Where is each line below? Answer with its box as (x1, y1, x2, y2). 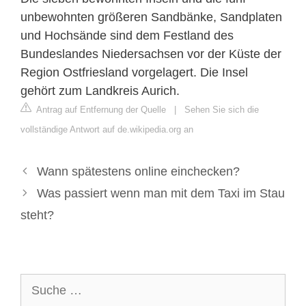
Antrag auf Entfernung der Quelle (34, 104, 166, 115)
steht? (20, 208, 54, 222)
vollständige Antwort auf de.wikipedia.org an (20, 124, 193, 135)
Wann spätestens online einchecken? (36, 164, 240, 178)
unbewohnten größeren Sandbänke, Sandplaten (20, 10, 282, 24)
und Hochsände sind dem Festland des (20, 28, 234, 42)
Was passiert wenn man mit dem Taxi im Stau (36, 186, 285, 200)
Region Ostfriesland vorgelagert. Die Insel (20, 65, 248, 79)
